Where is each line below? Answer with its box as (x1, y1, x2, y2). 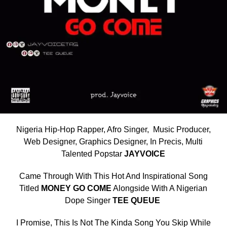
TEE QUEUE (112, 196, 162, 205)
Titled (19, 183, 42, 193)
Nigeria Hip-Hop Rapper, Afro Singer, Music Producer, (16, 125, 211, 134)
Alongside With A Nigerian (111, 183, 208, 193)
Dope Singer (64, 196, 112, 205)
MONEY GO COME (41, 183, 112, 193)
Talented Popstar (61, 149, 125, 158)
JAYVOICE (124, 149, 166, 158)
